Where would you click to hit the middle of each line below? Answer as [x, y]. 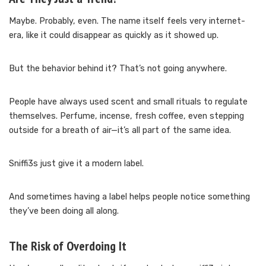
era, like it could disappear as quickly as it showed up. [114, 35]
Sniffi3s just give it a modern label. [76, 163]
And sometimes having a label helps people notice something [129, 197]
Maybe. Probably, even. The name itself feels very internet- [127, 21]
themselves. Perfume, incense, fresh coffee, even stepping [126, 116]
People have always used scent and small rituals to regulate [128, 102]
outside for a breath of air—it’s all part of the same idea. [120, 130]
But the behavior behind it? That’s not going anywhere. [118, 68]
